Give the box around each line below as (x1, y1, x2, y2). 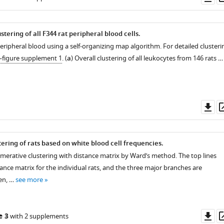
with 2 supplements (8, 211, 68, 221)
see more (15, 175, 43, 184)
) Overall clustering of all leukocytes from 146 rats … (70, 53, 223, 63)
